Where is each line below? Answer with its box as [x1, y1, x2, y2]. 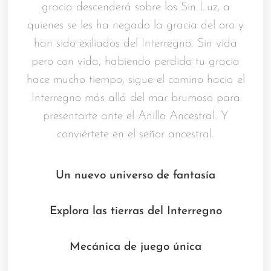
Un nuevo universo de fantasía [56, 170, 215, 182]
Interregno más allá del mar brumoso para [31, 92, 240, 105]
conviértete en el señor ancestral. [57, 128, 214, 141]
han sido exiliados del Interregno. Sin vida [34, 38, 237, 50]
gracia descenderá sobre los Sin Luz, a [41, 1, 230, 14]
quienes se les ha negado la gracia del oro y [27, 19, 244, 32]
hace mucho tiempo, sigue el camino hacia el [26, 74, 245, 87]
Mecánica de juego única [70, 241, 201, 253]
